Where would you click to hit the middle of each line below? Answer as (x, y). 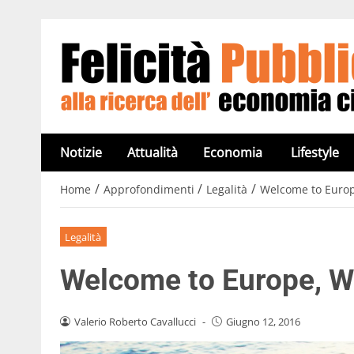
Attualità (153, 153)
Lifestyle (315, 153)
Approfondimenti (149, 190)
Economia (234, 153)
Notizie (81, 153)
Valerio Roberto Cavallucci (135, 321)
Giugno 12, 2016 (263, 321)
